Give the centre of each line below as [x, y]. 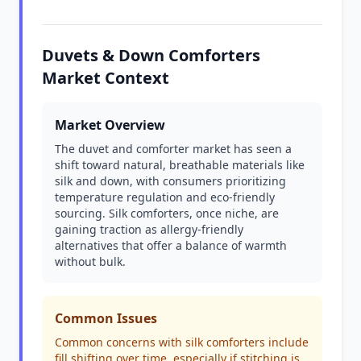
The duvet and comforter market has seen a [173, 149]
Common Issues [106, 318]
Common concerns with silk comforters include [182, 342]
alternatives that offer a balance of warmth [171, 245]
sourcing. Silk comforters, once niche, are [167, 213]
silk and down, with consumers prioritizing [170, 181]
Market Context [106, 78]
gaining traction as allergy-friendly [149, 229]
